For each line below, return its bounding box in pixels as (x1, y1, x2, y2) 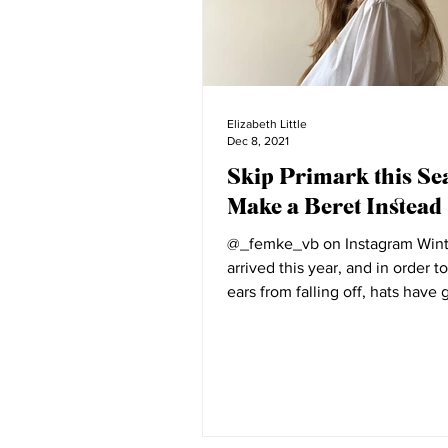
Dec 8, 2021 (227, 133, 289, 148)
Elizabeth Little (227, 117, 307, 131)
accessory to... (227, 307, 326, 324)
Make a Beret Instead (227, 192, 442, 219)
